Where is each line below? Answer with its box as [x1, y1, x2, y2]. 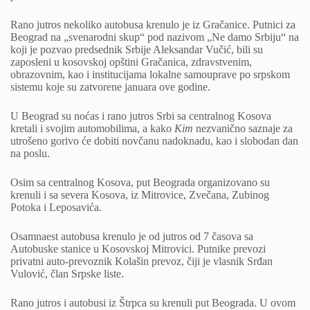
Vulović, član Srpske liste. [10, 268, 124, 280]
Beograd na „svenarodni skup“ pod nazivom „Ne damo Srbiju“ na [10, 31, 299, 44]
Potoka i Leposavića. [10, 201, 102, 214]
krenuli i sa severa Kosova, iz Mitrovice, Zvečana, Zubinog [10, 189, 269, 201]
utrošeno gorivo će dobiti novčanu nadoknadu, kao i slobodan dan [10, 135, 298, 147]
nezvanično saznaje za [193, 122, 293, 135]
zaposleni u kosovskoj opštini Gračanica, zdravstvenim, [10, 56, 252, 69]
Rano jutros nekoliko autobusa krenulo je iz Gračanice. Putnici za [10, 19, 295, 31]
